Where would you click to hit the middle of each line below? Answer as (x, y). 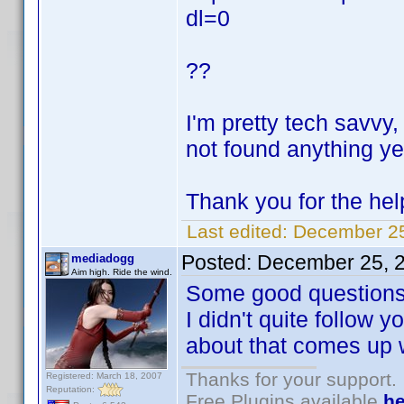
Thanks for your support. (291, 379)
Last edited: (237, 231)
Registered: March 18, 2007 (104, 376)
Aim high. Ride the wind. (122, 272)
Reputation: (72, 389)
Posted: (219, 262)
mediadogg (103, 258)
